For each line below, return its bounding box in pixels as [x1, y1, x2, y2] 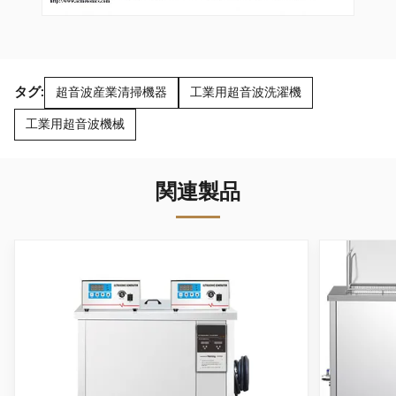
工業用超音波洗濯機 [190, 86, 301, 99]
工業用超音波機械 [26, 118, 125, 131]
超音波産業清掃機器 [56, 86, 167, 99]
